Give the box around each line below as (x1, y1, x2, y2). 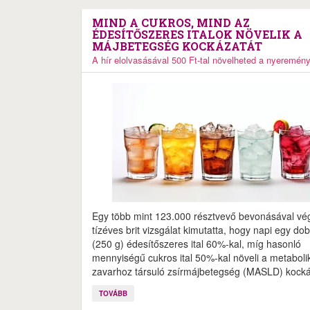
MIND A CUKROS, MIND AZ (92, 15, 250, 30)
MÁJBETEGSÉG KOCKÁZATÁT (92, 39, 262, 53)
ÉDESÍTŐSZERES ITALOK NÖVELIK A (92, 27, 302, 42)
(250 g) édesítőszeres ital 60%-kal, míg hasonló (92, 237, 301, 250)
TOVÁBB (99, 289, 127, 298)
